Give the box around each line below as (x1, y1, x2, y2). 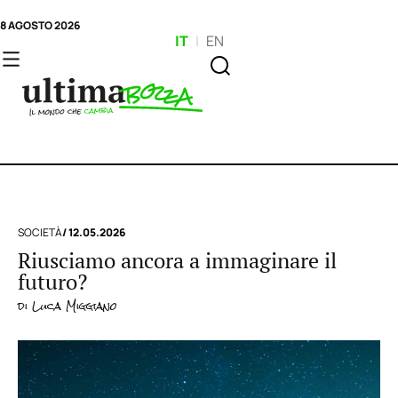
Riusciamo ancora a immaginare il (18, 246, 337, 275)
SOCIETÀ (18, 225, 62, 240)
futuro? (18, 267, 87, 297)
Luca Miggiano (28, 295, 117, 318)
